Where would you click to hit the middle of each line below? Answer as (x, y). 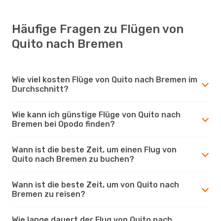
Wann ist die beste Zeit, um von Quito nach (95, 184)
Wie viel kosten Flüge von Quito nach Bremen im (105, 79)
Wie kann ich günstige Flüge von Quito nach (96, 114)
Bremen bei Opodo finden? (63, 124)
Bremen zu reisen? (49, 194)
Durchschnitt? (40, 89)
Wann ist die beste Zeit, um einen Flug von (94, 149)
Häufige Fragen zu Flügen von (98, 29)
